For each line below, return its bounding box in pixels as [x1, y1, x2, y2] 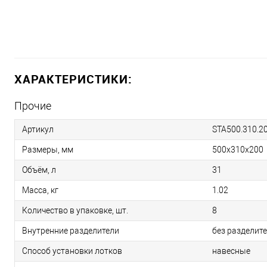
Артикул [22, 125, 54, 135]
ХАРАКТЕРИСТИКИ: [14, 71, 132, 88]
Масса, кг [22, 185, 58, 195]
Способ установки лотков [22, 246, 122, 256]
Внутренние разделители [22, 226, 119, 236]
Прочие [14, 100, 51, 113]
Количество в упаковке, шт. [22, 206, 128, 216]
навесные [212, 246, 250, 256]
